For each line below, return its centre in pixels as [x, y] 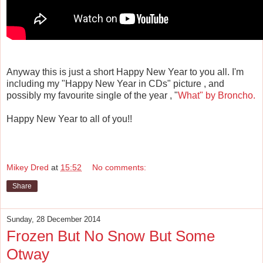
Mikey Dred [28, 168]
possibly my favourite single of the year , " [92, 95]
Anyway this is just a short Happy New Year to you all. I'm [125, 72]
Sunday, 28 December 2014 [53, 220]
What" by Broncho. [217, 95]
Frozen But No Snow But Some [111, 236]
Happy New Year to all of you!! [69, 119]
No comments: [119, 168]
